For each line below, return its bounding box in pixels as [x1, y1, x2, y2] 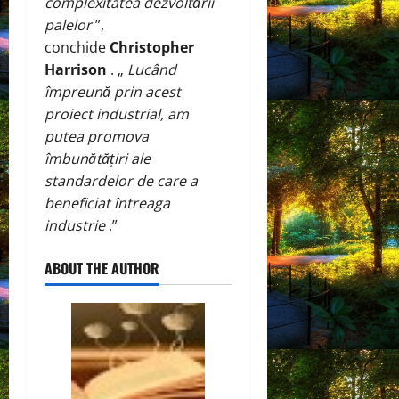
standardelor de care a [45, 170, 198, 191]
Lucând [127, 59, 176, 79]
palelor [45, 14, 92, 35]
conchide [45, 37, 110, 57]
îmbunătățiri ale [45, 148, 151, 168]
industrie [45, 215, 105, 235]
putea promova [45, 126, 149, 146]
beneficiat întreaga [45, 192, 170, 213]
